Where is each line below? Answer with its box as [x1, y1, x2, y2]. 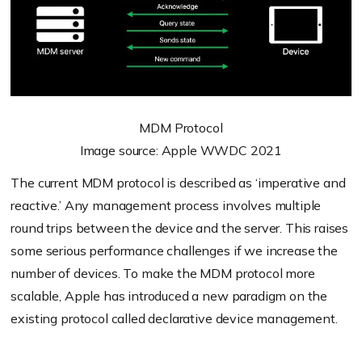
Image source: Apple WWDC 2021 [79, 142, 283, 159]
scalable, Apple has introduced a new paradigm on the [11, 288, 328, 305]
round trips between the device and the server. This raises [11, 220, 349, 237]
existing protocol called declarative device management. [11, 310, 338, 327]
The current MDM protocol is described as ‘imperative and [11, 175, 346, 192]
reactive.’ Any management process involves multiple [11, 197, 322, 214]
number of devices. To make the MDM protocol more [11, 265, 315, 282]
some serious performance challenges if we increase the [11, 242, 338, 259]
